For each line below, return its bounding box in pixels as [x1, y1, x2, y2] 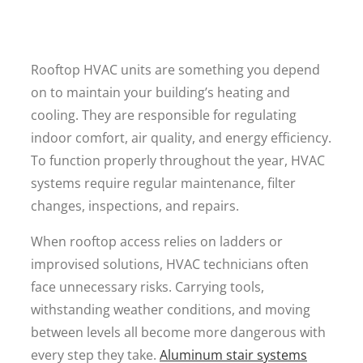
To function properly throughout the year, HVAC [31, 152, 325, 169]
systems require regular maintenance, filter [31, 174, 296, 192]
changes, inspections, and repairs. [31, 197, 239, 215]
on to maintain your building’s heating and [31, 83, 290, 101]
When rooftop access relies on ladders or [31, 233, 283, 250]
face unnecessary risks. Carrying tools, [31, 278, 264, 296]
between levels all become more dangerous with [31, 323, 326, 341]
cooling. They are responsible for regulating [31, 106, 297, 124]
